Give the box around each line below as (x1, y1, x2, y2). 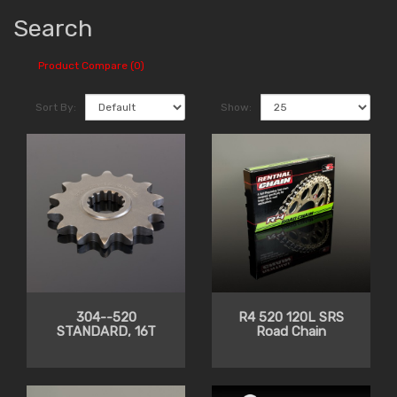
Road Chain (256, 323, 326, 340)
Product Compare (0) (38, 58, 144, 72)
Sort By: (35, 101, 76, 114)
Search (13, 14, 92, 43)
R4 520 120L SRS (238, 309, 344, 326)
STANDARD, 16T (56, 323, 156, 340)
